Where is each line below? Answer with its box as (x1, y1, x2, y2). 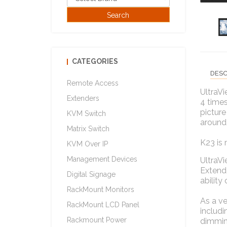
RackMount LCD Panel (67, 201, 139, 209)
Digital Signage (67, 170, 116, 178)
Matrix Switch (67, 125, 109, 133)
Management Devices (67, 155, 137, 163)
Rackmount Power (67, 216, 127, 224)
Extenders (67, 94, 99, 102)
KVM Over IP (67, 140, 108, 148)
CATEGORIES (72, 57, 118, 65)
